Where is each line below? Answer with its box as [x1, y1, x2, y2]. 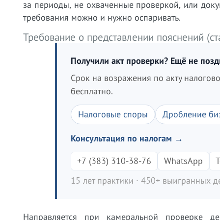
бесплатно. [71, 85, 113, 97]
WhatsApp [164, 155, 203, 166]
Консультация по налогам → [71, 133, 183, 144]
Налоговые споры [78, 109, 148, 120]
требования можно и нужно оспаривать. [23, 12, 181, 23]
